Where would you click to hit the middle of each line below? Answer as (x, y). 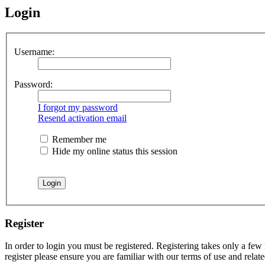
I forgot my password (78, 107)
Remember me (78, 139)
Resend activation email (82, 118)
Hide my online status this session (114, 151)
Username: (34, 51)
